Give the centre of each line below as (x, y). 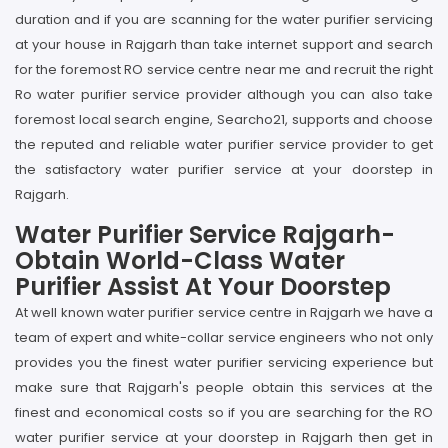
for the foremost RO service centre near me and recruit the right (224, 69)
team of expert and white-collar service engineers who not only (224, 337)
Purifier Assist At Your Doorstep (203, 286)
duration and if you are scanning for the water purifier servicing (224, 19)
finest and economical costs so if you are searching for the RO (224, 412)
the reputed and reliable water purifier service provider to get (224, 144)
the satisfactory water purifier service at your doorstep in (224, 169)
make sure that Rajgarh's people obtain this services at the (224, 387)
